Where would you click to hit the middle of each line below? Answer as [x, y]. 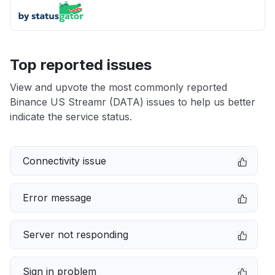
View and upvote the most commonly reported [118, 87]
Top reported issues [81, 65]
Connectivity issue [64, 161]
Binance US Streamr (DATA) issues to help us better [133, 102]
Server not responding [76, 234]
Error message [57, 198]
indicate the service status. [71, 117]
